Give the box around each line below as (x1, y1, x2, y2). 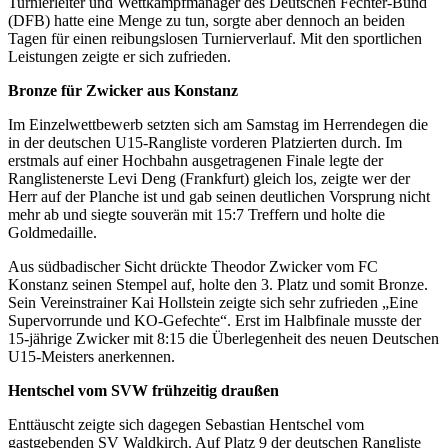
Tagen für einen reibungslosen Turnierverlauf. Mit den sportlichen (8, 30, 422, 47)
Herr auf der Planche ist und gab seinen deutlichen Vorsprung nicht (8, 188, 430, 205)
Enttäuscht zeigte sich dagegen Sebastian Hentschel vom (8, 416, 364, 433)
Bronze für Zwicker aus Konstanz (8, 82, 238, 99)
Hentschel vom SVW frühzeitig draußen (8, 382, 279, 399)
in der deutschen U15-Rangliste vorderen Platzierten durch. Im (8, 134, 402, 151)
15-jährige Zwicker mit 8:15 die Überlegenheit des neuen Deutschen (8, 330, 439, 347)
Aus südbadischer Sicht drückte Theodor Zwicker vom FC (8, 258, 378, 275)
